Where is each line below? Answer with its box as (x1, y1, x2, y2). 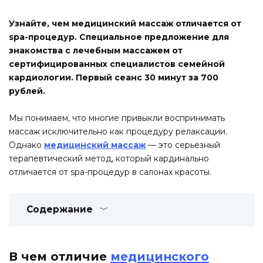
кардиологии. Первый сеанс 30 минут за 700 (9, 72, 218, 83)
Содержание (26, 204, 93, 215)
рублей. (9, 85, 45, 96)
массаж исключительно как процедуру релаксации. (9, 126, 227, 137)
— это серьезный (146, 140, 220, 151)
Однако (9, 140, 44, 151)
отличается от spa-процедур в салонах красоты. (9, 167, 211, 178)
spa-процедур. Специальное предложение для (9, 31, 229, 42)
